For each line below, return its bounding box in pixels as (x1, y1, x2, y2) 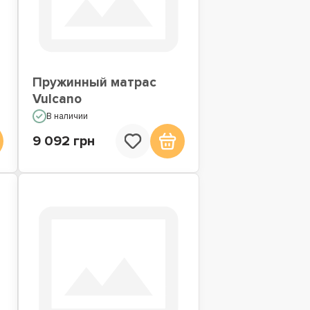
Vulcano (32, 91, 82, 108)
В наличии (46, 111, 88, 122)
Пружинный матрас (32, 75, 156, 91)
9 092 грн (32, 133, 95, 150)
